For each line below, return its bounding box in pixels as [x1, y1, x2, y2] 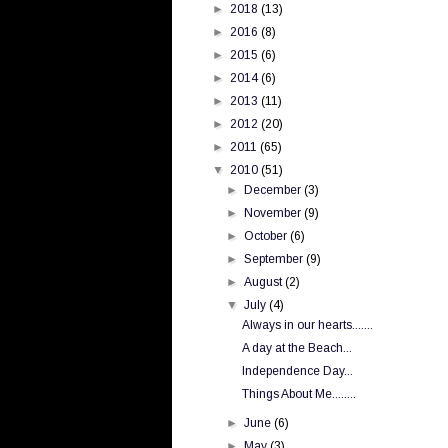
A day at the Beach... [241, 340, 352, 355]
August [244, 274, 286, 289]
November [244, 205, 305, 220]
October [244, 228, 291, 243]
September [244, 251, 307, 266]
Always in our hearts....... [241, 317, 373, 332]
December [244, 182, 305, 197]
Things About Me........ [241, 386, 356, 401]
